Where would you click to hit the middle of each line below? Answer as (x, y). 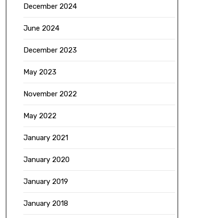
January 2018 (45, 203)
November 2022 (50, 94)
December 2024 (50, 6)
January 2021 (45, 138)
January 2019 (45, 182)
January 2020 (46, 160)
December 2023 (50, 50)
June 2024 (41, 28)
